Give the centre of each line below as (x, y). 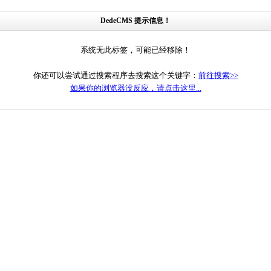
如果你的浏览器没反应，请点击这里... (135, 88)
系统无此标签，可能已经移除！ (135, 50)
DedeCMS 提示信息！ (135, 21)
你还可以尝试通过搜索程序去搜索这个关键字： (116, 75)
